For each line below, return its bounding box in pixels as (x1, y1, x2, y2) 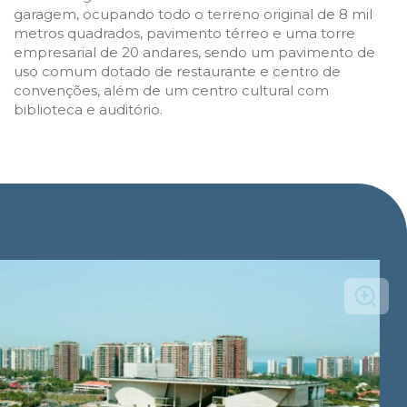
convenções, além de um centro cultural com (14, 81, 329, 99)
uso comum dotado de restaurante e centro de (14, 62, 341, 80)
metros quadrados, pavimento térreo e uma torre (14, 24, 355, 42)
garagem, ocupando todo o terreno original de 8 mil (14, 5, 372, 23)
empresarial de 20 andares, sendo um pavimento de (14, 43, 375, 61)
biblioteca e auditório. (14, 100, 163, 118)
